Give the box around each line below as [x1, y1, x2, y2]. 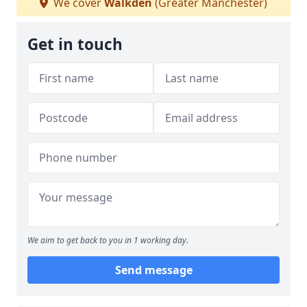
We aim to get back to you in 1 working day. [27, 234, 188, 246]
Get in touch [27, 34, 123, 55]
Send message [114, 262, 193, 278]
